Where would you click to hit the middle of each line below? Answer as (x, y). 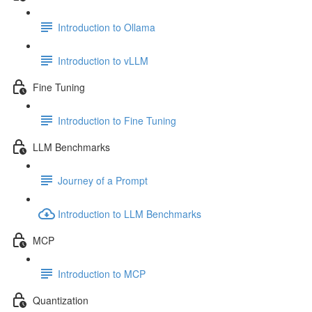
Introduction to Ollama (107, 27)
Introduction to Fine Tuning (117, 120)
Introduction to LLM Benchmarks (130, 213)
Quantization (61, 300)
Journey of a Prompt (103, 180)
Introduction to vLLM (103, 60)
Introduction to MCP (102, 273)
